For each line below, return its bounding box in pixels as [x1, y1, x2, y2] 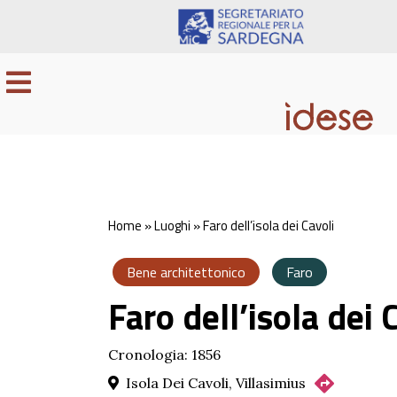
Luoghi [154, 214, 191, 236]
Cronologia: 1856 [108, 345, 221, 363]
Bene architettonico [127, 261, 245, 283]
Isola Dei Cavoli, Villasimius [126, 373, 306, 392]
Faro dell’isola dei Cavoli [203, 214, 334, 236]
